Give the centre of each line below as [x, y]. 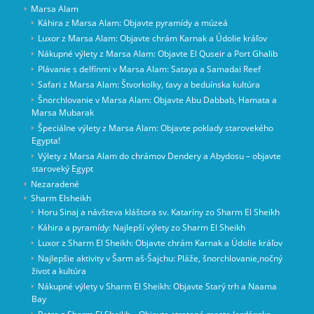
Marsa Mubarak [62, 113]
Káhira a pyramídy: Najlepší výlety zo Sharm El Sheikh [141, 228]
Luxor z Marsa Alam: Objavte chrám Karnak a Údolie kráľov [152, 39]
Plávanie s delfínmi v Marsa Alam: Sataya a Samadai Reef [149, 69]
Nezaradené [55, 184]
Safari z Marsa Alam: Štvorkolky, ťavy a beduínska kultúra [149, 85]
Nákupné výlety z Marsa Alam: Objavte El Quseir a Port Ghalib [157, 54]
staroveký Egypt [62, 169]
